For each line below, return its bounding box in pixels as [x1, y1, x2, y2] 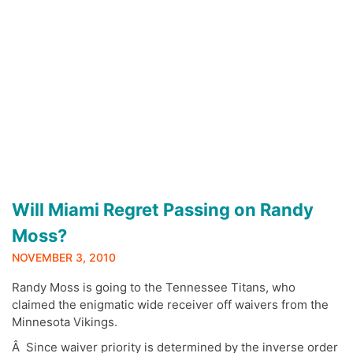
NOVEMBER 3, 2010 [12, 250, 116, 264]
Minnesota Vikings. [12, 314, 117, 329]
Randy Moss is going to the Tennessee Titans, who [12, 279, 295, 295]
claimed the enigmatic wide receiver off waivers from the [12, 296, 329, 312]
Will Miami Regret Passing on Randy [12, 199, 314, 220]
